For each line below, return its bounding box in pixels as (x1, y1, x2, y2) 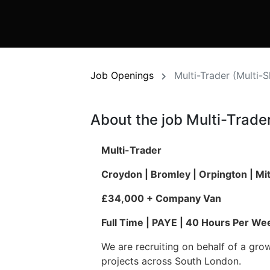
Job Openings (90, 69, 154, 82)
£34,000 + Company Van (101, 192, 221, 205)
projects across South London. (101, 255, 241, 268)
